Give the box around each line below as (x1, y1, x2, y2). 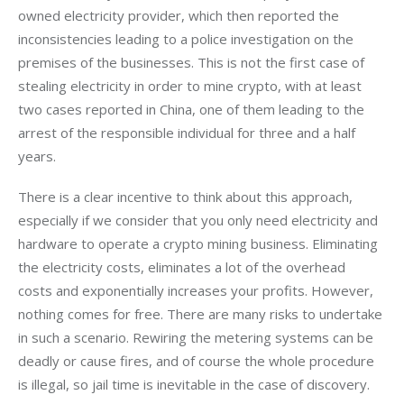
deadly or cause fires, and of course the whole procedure (18, 352, 378, 371)
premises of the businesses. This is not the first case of (18, 52, 368, 71)
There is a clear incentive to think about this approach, (18, 188, 356, 207)
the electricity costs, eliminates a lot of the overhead (18, 258, 349, 277)
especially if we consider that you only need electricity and (18, 211, 381, 230)
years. (18, 146, 56, 165)
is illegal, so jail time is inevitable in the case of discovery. (18, 375, 370, 394)
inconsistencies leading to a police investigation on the (18, 29, 357, 48)
